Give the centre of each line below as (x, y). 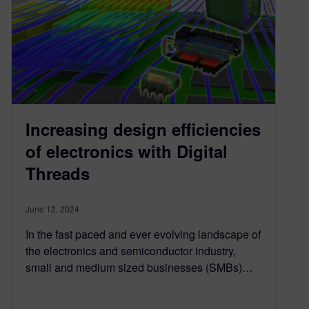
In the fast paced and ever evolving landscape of (143, 235)
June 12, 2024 (52, 209)
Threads (58, 173)
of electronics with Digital (127, 151)
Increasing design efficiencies (143, 129)
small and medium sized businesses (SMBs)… (139, 268)
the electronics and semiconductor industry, (131, 251)
